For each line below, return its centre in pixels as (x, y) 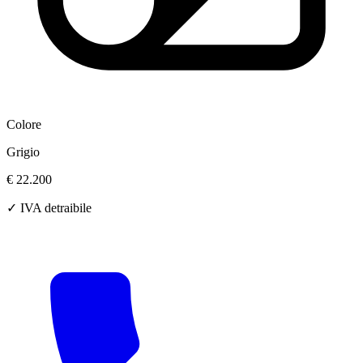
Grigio (23, 152)
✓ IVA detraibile (49, 208)
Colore (24, 125)
